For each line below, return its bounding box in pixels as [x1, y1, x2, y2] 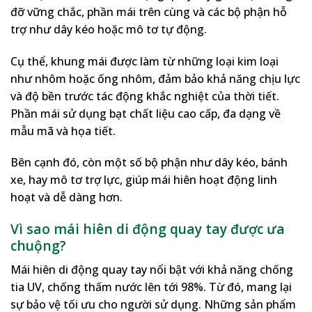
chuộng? [10, 236, 66, 256]
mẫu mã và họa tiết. [10, 123, 116, 139]
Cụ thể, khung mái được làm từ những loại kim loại [10, 53, 279, 69]
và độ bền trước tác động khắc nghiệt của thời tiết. [10, 88, 279, 104]
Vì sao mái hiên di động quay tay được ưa [10, 219, 285, 239]
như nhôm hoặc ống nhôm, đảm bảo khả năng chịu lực [10, 70, 300, 86]
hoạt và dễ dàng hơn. [10, 189, 123, 205]
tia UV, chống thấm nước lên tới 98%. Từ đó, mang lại [10, 279, 292, 295]
